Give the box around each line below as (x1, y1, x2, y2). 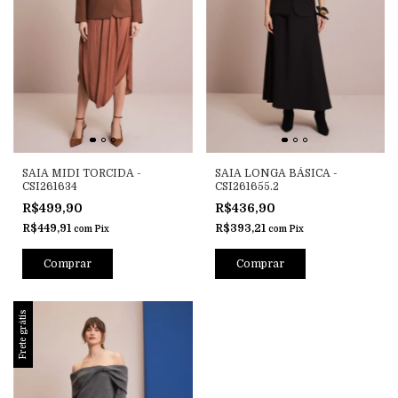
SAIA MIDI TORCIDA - (22, 166, 141, 179)
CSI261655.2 (214, 179, 279, 193)
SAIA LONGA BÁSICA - (214, 166, 338, 179)
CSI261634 (22, 179, 77, 193)
